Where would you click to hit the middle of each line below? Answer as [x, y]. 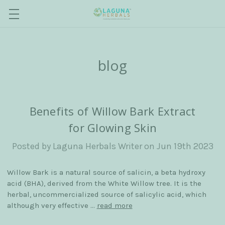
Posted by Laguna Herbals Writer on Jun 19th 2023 [113, 146]
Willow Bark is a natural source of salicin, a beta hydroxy [106, 172]
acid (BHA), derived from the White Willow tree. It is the [104, 183]
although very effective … [52, 205]
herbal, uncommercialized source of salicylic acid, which [106, 194]
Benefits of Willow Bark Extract [113, 111]
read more [115, 205]
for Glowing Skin [113, 128]
